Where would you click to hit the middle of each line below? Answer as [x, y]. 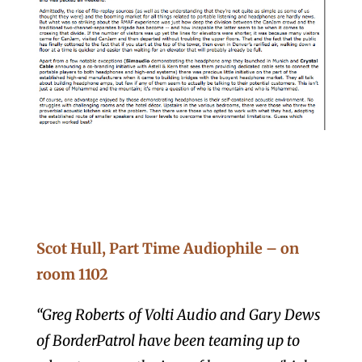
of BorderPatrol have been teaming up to [168, 341]
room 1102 [72, 275]
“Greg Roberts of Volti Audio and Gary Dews [178, 315]
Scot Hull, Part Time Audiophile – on [167, 249]
